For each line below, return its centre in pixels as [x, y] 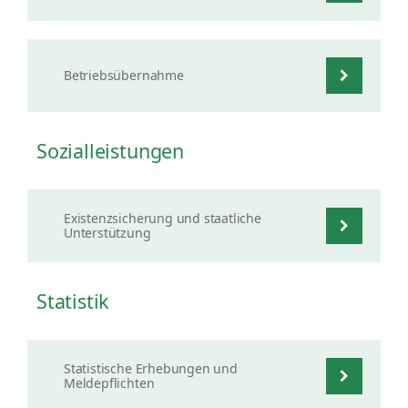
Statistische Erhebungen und [151, 368]
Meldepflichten [109, 383]
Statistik [73, 301]
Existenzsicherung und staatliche [163, 218]
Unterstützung [107, 233]
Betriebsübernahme [124, 75]
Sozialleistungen [110, 151]
